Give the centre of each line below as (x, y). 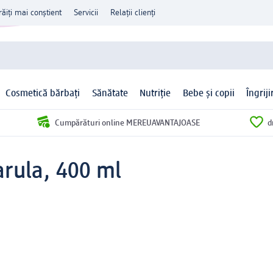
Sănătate (110, 94)
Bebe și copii (208, 94)
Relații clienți (133, 13)
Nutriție (155, 94)
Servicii (86, 13)
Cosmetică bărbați (43, 94)
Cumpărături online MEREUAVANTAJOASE (127, 123)
